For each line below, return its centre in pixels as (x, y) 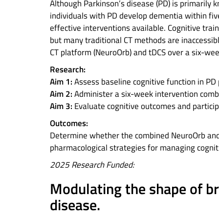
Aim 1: (61, 82)
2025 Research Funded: (92, 165)
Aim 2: (61, 94)
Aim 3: (61, 106)
